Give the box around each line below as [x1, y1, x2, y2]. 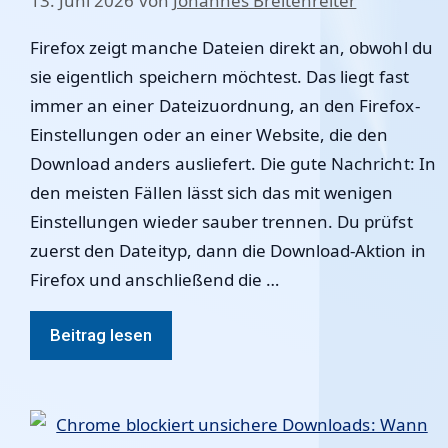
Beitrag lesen [50, 325, 153, 345]
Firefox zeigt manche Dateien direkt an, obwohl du [30, 36, 433, 59]
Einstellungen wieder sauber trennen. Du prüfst [30, 210, 413, 233]
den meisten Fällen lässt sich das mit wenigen [30, 181, 394, 204]
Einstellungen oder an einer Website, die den [30, 123, 389, 146]
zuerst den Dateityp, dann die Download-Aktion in [30, 239, 426, 262]
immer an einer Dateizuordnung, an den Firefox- [30, 94, 420, 117]
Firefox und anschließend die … [30, 268, 280, 291]
